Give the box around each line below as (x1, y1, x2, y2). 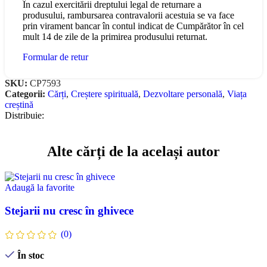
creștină (5, 100, 33, 110)
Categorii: (5, 89, 45, 100)
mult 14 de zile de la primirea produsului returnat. (23, 32, 207, 42)
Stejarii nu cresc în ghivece (5, 204, 133, 217)
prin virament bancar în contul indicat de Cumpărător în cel (23, 21, 244, 32)
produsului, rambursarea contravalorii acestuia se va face (23, 10, 234, 21)
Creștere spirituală (71, 89, 138, 100)
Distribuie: (5, 110, 44, 121)
